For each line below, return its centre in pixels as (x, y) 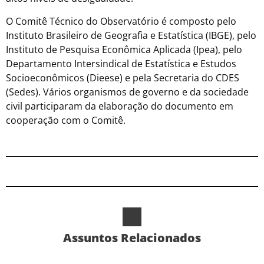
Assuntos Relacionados (132, 238)
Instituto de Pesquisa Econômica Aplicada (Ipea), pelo (124, 49)
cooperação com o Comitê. (66, 120)
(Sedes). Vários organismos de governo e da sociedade (127, 92)
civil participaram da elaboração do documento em (120, 106)
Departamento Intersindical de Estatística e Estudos (121, 63)
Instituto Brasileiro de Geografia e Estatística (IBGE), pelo (131, 35)
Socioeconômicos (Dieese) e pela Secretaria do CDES (123, 77)
